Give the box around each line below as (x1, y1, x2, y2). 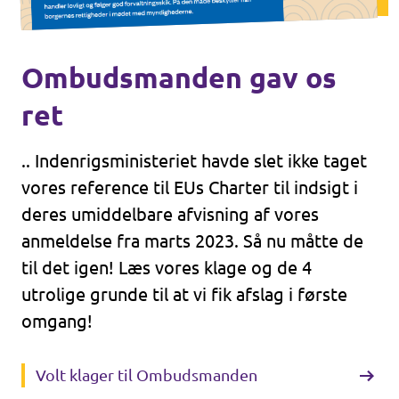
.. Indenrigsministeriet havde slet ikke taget (21, 151, 367, 171)
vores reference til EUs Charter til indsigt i (21, 177, 358, 198)
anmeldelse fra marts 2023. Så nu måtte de (21, 231, 363, 251)
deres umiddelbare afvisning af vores (21, 204, 319, 224)
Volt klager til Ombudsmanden (36, 366, 257, 384)
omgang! (21, 311, 93, 331)
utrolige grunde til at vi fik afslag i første (21, 284, 347, 305)
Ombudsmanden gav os (21, 61, 337, 94)
